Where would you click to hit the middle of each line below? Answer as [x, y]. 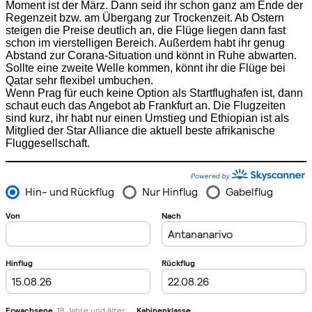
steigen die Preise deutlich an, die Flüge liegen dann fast [146, 30]
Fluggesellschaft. [48, 143]
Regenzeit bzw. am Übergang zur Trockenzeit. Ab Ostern [145, 17]
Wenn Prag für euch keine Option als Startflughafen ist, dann [154, 93]
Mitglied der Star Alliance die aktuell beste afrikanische [140, 130]
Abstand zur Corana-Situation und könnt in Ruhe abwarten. [151, 55]
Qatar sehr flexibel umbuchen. [79, 80]
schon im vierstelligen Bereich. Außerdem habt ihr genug [145, 42]
